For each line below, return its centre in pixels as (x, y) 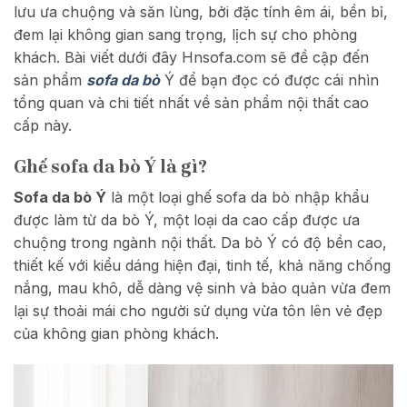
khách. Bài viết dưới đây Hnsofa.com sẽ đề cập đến (191, 57)
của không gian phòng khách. (116, 334)
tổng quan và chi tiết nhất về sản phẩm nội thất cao (191, 103)
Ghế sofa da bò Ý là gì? (110, 166)
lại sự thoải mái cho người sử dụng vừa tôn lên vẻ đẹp (198, 311)
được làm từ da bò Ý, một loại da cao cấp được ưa (187, 220)
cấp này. (43, 125)
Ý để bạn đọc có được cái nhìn (269, 80)
